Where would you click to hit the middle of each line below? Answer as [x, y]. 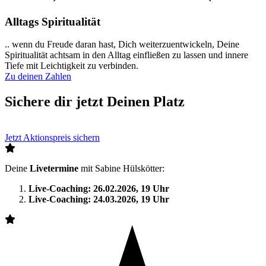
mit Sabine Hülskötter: [123, 169]
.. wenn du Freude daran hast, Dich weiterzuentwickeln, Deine [122, 45]
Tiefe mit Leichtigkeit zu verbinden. [72, 66]
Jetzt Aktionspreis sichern [52, 138]
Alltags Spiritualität [53, 21]
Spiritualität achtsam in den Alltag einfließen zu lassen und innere [126, 55]
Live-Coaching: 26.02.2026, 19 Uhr [99, 189]
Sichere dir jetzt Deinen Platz [95, 102]
